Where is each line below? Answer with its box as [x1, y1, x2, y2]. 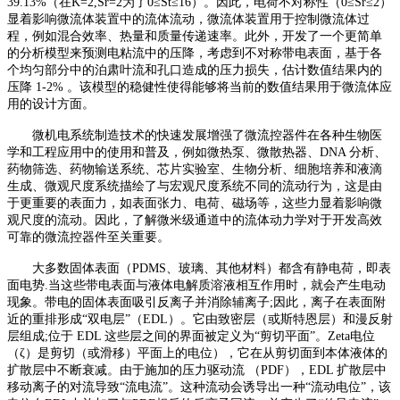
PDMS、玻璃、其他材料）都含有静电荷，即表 [132, 261, 391, 275]
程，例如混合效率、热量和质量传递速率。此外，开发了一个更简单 [7, 29, 382, 43]
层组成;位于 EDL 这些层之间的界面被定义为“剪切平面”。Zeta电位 [7, 329, 375, 343]
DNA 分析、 [320, 145, 387, 159]
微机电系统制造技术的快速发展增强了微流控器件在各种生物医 [32, 128, 382, 142]
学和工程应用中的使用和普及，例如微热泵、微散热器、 [7, 145, 320, 159]
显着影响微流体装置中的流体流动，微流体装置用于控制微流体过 [7, 12, 370, 26]
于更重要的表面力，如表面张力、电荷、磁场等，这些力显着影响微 [7, 196, 382, 210]
